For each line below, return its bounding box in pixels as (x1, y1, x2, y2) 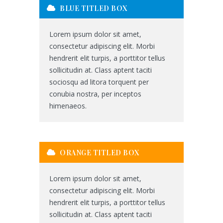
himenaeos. (49, 101, 87, 111)
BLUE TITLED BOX (58, 3, 127, 13)
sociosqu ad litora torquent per (49, 77, 149, 87)
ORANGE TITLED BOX (58, 148, 139, 157)
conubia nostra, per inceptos (49, 89, 141, 99)
